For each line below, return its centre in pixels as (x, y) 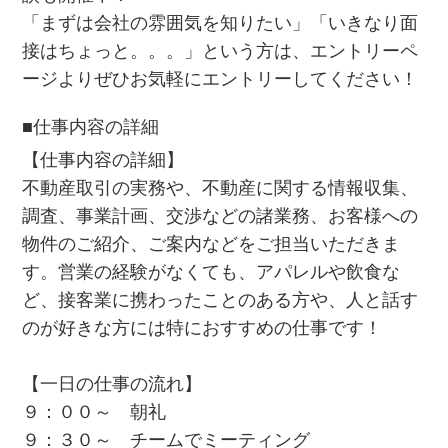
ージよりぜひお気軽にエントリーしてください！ (220, 78)
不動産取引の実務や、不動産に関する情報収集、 (220, 187)
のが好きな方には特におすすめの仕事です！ (202, 327)
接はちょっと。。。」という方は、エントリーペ (220, 50)
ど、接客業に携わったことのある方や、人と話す (220, 299)
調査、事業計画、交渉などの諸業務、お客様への (220, 215)
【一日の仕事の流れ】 (112, 383)
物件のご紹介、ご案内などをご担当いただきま (211, 243)
